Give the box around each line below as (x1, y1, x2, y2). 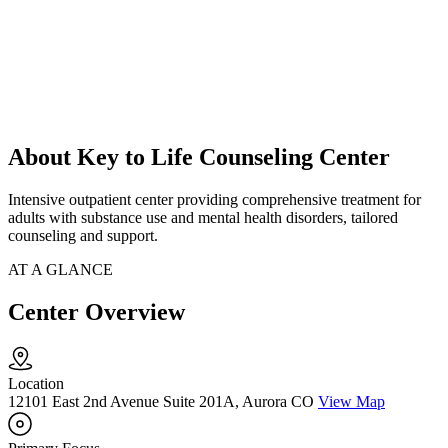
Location (8, 375, 64, 393)
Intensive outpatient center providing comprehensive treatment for (8, 191, 421, 209)
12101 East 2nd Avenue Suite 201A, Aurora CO (8, 393, 314, 411)
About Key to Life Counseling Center (8, 144, 390, 171)
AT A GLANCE (8, 261, 113, 279)
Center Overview (8, 299, 185, 326)
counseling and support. (8, 227, 158, 245)
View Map (318, 393, 385, 411)
